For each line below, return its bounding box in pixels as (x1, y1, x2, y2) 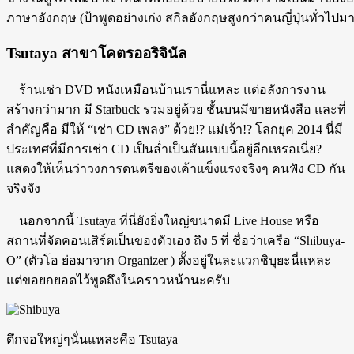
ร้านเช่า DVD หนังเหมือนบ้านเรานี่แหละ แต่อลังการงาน (6, 83, 326, 97)
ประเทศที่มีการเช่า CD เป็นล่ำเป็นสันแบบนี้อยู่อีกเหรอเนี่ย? (6, 142, 322, 156)
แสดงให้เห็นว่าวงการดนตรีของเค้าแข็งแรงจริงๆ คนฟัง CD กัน (6, 162, 345, 176)
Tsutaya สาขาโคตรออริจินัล (6, 45, 186, 62)
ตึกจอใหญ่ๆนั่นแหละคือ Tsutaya (6, 333, 178, 347)
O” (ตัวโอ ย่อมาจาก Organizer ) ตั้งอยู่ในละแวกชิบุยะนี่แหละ (6, 254, 331, 268)
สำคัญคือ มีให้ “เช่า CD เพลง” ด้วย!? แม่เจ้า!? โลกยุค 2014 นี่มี (6, 122, 343, 137)
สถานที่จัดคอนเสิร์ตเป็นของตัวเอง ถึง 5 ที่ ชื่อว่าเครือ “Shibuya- (6, 234, 345, 248)
